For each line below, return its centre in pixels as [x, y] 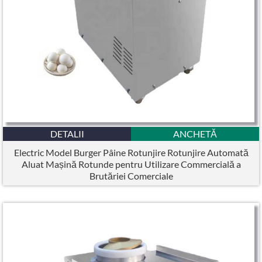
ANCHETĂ [195, 134]
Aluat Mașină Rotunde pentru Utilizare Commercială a [131, 164]
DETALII [67, 134]
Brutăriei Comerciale [131, 176]
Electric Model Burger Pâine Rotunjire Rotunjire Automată [131, 152]
